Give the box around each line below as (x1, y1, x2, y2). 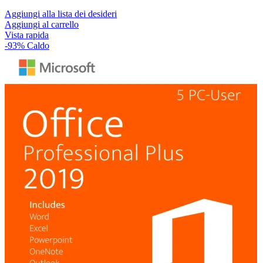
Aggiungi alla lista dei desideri (5, 8, 117, 19)
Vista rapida (5, 29, 49, 40)
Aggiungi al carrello (5, 19, 79, 29)
